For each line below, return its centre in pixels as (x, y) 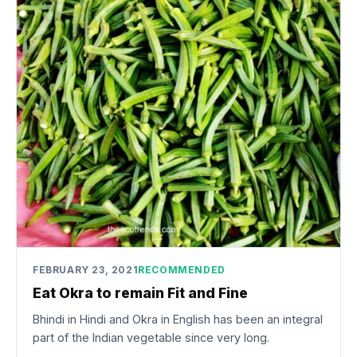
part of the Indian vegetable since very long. (151, 337)
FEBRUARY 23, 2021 (86, 269)
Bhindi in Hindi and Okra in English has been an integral (178, 319)
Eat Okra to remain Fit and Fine (140, 293)
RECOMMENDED (182, 269)
